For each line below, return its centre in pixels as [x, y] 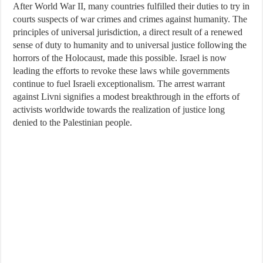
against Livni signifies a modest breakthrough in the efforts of [127, 97]
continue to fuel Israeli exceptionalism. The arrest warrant [119, 84]
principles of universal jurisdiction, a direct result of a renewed [128, 32]
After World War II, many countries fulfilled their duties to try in [131, 6]
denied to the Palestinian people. [73, 122]
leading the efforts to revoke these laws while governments [122, 71]
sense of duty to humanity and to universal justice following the [130, 45]
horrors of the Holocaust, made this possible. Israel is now [120, 58]
